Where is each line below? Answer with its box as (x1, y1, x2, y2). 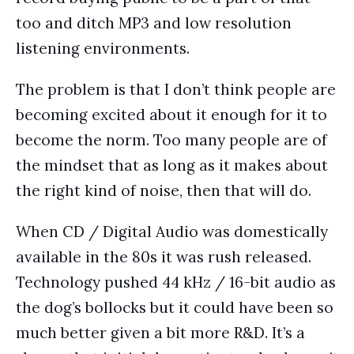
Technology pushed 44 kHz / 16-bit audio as (16, 273, 336, 292)
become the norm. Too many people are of (16, 130, 327, 149)
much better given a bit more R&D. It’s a (16, 323, 305, 342)
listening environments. (16, 39, 190, 58)
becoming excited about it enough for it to (16, 105, 327, 124)
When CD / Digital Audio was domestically (16, 222, 328, 241)
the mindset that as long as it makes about (16, 156, 328, 175)
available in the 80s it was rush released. (16, 247, 311, 266)
